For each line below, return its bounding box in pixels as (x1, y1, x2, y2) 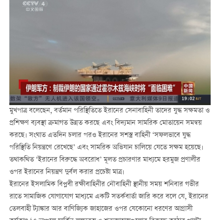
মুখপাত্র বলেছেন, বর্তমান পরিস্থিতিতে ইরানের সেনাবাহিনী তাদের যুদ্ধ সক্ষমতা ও (9, 106, 210, 117)
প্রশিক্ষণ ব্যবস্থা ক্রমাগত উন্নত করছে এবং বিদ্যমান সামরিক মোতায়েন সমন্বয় (9, 118, 202, 129)
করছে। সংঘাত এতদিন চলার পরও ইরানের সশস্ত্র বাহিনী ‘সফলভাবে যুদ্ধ (9, 130, 191, 141)
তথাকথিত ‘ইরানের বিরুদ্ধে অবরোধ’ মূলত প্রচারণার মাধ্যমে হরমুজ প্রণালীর (9, 155, 200, 166)
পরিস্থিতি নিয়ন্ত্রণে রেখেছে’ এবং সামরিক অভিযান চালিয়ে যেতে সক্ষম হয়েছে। (9, 142, 203, 154)
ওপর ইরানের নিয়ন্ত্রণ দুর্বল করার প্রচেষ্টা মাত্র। (9, 167, 124, 178)
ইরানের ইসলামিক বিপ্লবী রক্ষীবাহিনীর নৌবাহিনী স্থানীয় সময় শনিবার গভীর (9, 179, 199, 191)
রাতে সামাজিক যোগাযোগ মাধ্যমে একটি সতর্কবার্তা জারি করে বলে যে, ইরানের (9, 192, 208, 203)
